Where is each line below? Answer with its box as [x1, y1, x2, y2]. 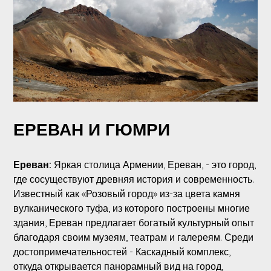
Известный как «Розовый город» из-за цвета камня [13, 187, 240, 200]
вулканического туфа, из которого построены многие [13, 201, 250, 214]
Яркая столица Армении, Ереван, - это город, [53, 158, 256, 171]
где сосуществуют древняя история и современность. [13, 172, 254, 185]
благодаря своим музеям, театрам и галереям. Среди [13, 230, 253, 243]
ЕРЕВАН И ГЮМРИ [13, 118, 170, 140]
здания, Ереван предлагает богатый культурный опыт [13, 216, 254, 229]
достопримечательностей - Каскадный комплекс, [13, 245, 230, 258]
